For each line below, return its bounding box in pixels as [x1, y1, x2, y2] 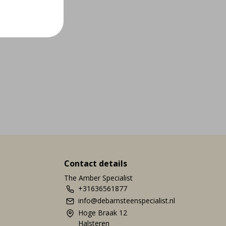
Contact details [64, 158, 127, 169]
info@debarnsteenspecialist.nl [78, 196, 175, 205]
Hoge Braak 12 [78, 208, 127, 217]
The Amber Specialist [64, 173, 133, 183]
